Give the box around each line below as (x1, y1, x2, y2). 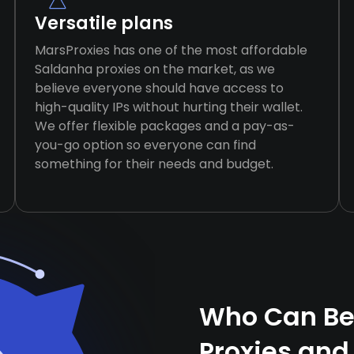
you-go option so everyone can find (34, 136, 256, 154)
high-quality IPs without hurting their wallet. (34, 98, 303, 116)
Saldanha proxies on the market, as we (34, 60, 275, 78)
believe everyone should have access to (34, 79, 284, 97)
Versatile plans (34, 11, 173, 36)
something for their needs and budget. (34, 155, 273, 173)
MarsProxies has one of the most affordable (34, 41, 307, 59)
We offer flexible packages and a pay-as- (34, 117, 295, 135)
